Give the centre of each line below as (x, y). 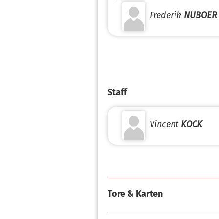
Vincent (164, 124)
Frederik (165, 15)
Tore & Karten (135, 194)
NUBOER (200, 15)
